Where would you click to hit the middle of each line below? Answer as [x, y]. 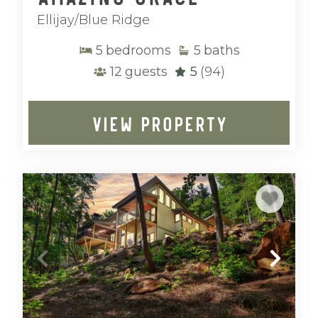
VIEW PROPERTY [159, 123]
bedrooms [138, 50]
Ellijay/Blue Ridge [93, 20]
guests [146, 72]
